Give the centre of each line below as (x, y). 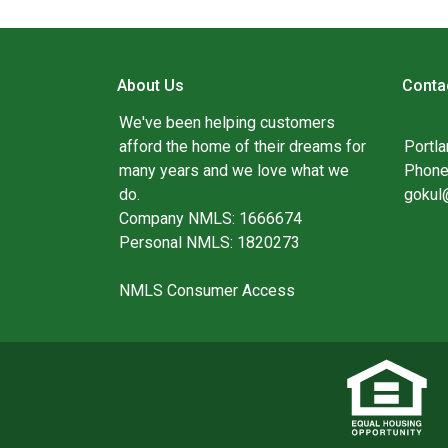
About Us (150, 85)
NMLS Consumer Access (207, 290)
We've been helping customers (227, 122)
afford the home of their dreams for (242, 146)
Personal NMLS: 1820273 (209, 242)
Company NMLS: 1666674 (210, 218)
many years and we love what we (234, 170)
